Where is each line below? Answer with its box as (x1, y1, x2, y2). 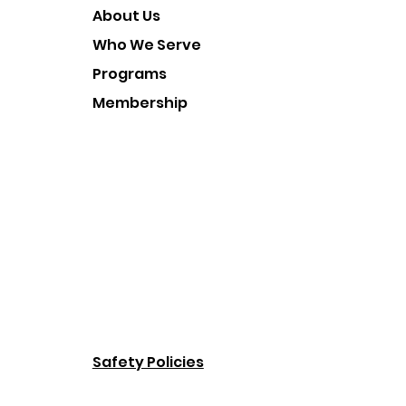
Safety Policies (92, 352, 204, 372)
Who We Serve (92, 34, 201, 55)
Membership (92, 92, 188, 113)
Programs (92, 63, 167, 84)
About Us (92, 5, 160, 26)
